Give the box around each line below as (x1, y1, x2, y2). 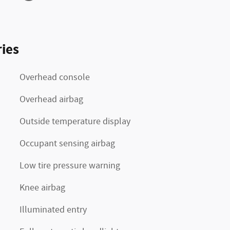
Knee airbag (20, 181, 65, 194)
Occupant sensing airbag (20, 137, 115, 150)
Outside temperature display (20, 115, 130, 128)
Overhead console (20, 71, 90, 84)
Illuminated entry (20, 203, 87, 216)
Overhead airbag (20, 93, 83, 106)
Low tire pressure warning (20, 159, 120, 172)
